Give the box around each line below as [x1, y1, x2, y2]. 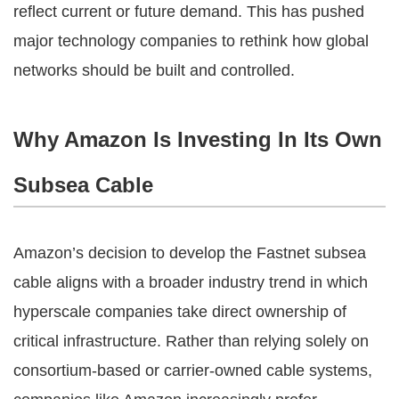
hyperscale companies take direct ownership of [13, 302, 346, 321]
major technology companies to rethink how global [13, 31, 369, 50]
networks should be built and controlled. [13, 61, 295, 79]
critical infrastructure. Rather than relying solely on [13, 331, 369, 350]
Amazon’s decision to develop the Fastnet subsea [13, 243, 366, 262]
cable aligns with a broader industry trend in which [13, 273, 368, 291]
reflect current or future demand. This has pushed [13, 2, 364, 20]
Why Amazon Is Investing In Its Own [13, 126, 382, 151]
